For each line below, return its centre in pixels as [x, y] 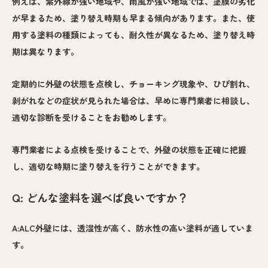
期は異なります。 [45, 51]
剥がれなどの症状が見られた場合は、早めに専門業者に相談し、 [133, 100]
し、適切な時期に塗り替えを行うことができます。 [108, 166]
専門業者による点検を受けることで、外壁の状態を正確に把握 [129, 149]
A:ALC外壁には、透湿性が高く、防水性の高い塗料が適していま [133, 228]
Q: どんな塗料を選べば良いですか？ [100, 197]
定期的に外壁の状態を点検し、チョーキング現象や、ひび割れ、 [133, 83]
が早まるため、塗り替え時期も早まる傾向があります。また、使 [133, 18]
